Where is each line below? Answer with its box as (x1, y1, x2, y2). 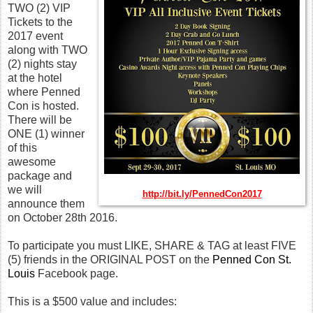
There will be (8, 114, 72, 126)
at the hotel (8, 72, 62, 85)
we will (8, 184, 42, 196)
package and (8, 170, 72, 182)
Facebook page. (35, 268, 118, 280)
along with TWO (8, 44, 87, 57)
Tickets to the (8, 16, 73, 29)
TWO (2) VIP (8, 2, 71, 15)
